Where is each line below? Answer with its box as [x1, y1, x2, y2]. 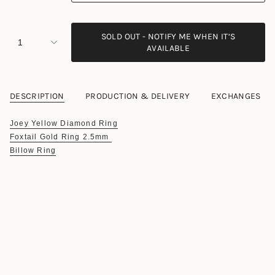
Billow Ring [10, 146, 56, 155]
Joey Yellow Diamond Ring [10, 119, 118, 128]
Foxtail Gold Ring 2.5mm [10, 133, 112, 141]
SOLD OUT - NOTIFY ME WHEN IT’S [101, 31, 236, 42]
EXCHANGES [211, 91, 261, 101]
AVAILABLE [146, 43, 190, 53]
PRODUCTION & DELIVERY [85, 91, 190, 101]
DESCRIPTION [10, 91, 64, 101]
